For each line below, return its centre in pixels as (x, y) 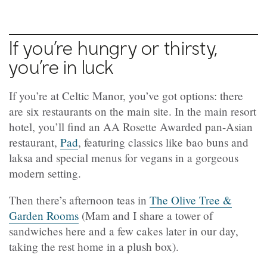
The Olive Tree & (191, 200)
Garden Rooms (44, 216)
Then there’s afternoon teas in (79, 200)
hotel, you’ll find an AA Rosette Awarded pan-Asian (131, 126)
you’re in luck (61, 66)
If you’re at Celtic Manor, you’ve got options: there (126, 95)
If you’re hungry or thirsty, (114, 47)
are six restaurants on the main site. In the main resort (133, 111)
